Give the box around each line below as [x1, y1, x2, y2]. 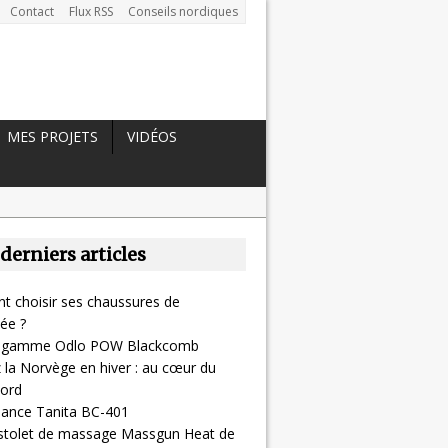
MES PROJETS [7, 126, 98, 146]
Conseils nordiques [127, 2, 238, 20]
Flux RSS [68, 2, 113, 20]
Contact [9, 2, 54, 20]
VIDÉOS [127, 126, 177, 146]
